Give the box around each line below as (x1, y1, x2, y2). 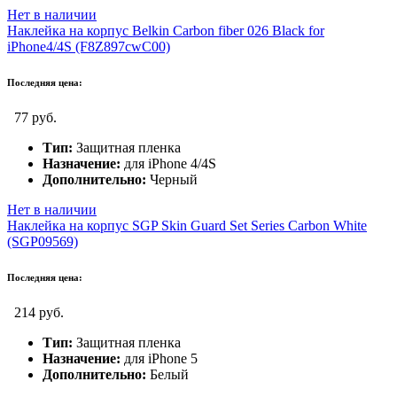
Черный (146, 171, 198, 187)
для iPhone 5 (121, 350, 198, 366)
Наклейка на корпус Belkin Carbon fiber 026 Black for (7, 23, 324, 39)
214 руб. (14, 304, 64, 320)
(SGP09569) (7, 233, 78, 249)
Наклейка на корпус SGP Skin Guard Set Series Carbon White (7, 217, 367, 233)
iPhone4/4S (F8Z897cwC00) (7, 39, 170, 55)
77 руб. (14, 109, 57, 125)
